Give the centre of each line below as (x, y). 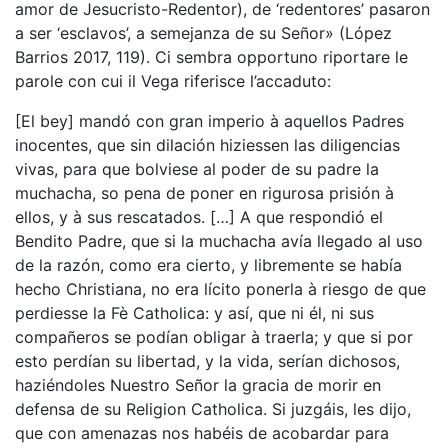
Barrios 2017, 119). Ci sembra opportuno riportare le (211, 57)
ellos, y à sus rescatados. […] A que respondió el (199, 217)
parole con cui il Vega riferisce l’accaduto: (173, 81)
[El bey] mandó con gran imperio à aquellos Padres (209, 121)
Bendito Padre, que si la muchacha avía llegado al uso (219, 241)
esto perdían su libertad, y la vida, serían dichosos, (207, 361)
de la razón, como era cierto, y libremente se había (208, 265)
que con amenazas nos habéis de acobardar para (202, 433)
